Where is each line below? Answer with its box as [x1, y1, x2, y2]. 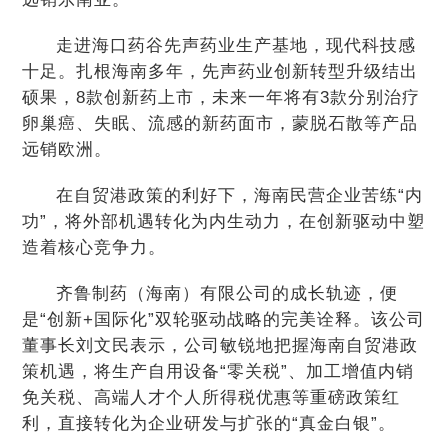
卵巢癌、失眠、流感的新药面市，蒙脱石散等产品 [22, 114, 419, 133]
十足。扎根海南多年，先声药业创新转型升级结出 [22, 62, 419, 81]
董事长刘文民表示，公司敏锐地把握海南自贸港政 [22, 336, 419, 355]
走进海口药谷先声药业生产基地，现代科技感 [55, 36, 416, 55]
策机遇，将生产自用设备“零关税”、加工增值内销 [22, 362, 415, 381]
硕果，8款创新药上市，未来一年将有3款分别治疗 [22, 88, 421, 107]
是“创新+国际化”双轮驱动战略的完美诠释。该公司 [22, 310, 426, 329]
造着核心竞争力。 [22, 238, 167, 257]
